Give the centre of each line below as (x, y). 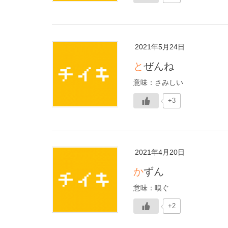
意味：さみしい (158, 82)
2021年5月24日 (160, 47)
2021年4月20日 (160, 152)
